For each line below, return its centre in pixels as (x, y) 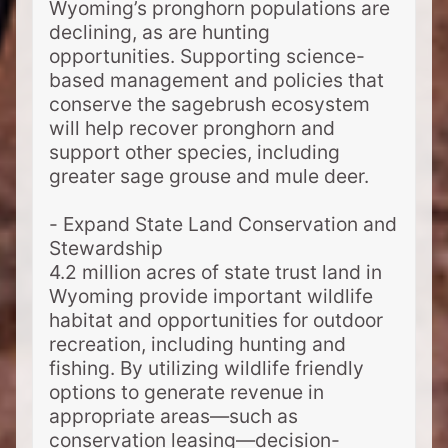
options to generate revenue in (186, 392)
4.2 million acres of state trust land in (215, 272)
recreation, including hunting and (197, 344)
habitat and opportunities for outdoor (216, 320)
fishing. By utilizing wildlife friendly (206, 368)
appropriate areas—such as (173, 416)
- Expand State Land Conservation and (223, 224)
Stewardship (106, 248)
